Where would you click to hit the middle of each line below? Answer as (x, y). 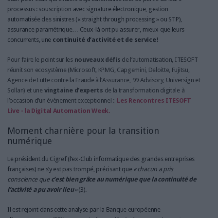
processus (21, 9)
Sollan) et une (26, 90)
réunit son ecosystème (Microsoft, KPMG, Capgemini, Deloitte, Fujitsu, (99, 70)
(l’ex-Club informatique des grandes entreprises (131, 159)
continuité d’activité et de (93, 39)
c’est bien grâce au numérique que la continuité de (124, 179)
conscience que (29, 179)
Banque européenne (133, 209)
